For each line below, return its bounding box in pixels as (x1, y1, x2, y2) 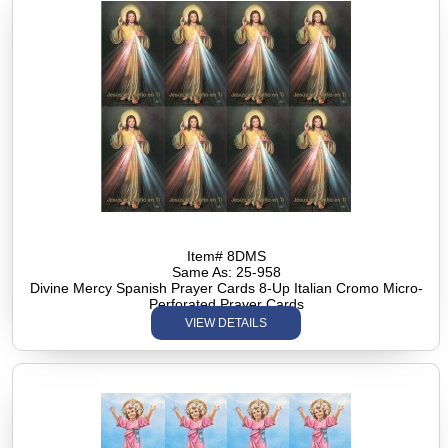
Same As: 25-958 (171, 263, 281, 280)
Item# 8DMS (186, 247, 266, 264)
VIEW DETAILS (185, 315, 268, 330)
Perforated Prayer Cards (148, 295, 304, 312)
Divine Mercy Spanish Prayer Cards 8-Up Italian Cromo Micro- (29, 279, 423, 296)
